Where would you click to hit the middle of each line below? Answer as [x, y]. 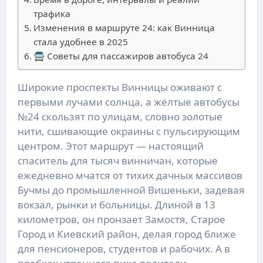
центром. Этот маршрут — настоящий [110, 146]
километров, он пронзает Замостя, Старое [121, 220]
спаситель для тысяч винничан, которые [117, 161]
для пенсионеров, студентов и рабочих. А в [124, 249]
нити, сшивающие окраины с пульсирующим [129, 131]
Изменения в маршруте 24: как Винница [124, 28]
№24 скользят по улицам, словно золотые [120, 117]
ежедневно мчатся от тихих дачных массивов [130, 176]
